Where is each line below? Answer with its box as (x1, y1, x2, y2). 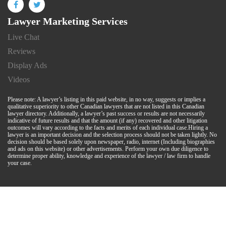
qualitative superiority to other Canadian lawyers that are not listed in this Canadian (8, 102, 204, 110)
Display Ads (8, 61, 47, 70)
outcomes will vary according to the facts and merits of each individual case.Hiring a (8, 124, 208, 131)
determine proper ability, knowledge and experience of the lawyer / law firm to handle (8, 152, 210, 159)
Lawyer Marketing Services (8, 15, 128, 27)
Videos (8, 75, 30, 84)
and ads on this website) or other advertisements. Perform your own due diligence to (8, 145, 208, 152)
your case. (8, 159, 32, 166)
